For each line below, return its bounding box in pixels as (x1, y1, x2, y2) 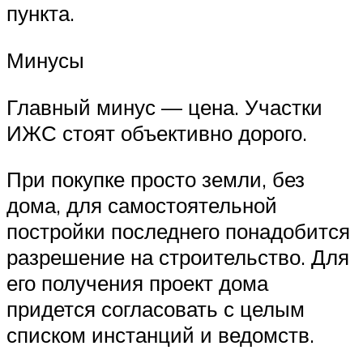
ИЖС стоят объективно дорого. (6, 119, 307, 146)
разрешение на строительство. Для (6, 244, 349, 271)
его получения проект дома (6, 270, 268, 297)
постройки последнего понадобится (6, 218, 350, 245)
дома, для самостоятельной (6, 192, 277, 219)
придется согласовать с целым (6, 296, 305, 322)
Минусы (6, 46, 84, 73)
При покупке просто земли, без (6, 166, 305, 193)
